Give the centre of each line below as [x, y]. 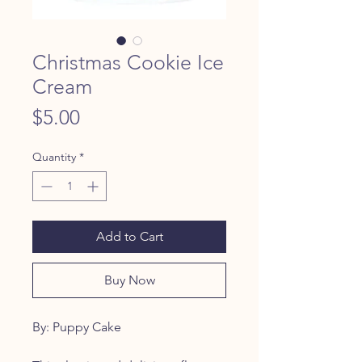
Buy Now [129, 280]
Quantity [54, 156]
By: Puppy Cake [77, 326]
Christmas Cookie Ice [128, 62]
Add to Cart [129, 236]
